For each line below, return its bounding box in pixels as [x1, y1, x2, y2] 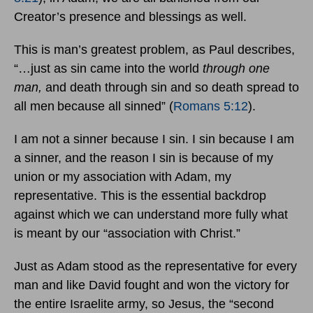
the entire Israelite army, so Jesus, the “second [14, 297, 274, 312]
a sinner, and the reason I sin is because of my [14, 151, 273, 166]
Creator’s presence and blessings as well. [14, 10, 247, 24]
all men [14, 99, 54, 114]
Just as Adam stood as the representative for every [14, 259, 297, 274]
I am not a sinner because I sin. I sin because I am [14, 132, 294, 147]
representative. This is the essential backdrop [14, 189, 266, 203]
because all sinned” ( [57, 99, 173, 114]
